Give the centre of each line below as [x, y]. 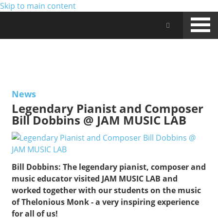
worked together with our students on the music [106, 190]
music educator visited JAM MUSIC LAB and [95, 179]
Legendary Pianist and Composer [108, 108]
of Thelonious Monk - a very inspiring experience [105, 202]
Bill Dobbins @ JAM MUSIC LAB [99, 120]
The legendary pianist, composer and [134, 167]
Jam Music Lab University [136, 24]
